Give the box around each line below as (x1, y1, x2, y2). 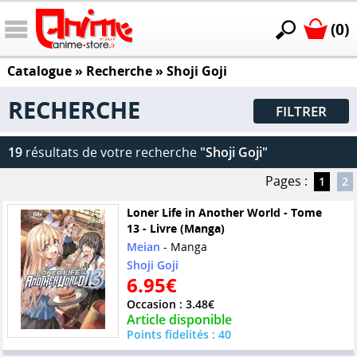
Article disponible (126, 311, 232, 329)
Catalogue (6, 62, 72, 80)
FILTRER (276, 102, 327, 121)
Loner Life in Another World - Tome (126, 205, 322, 221)
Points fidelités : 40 (126, 327, 231, 343)
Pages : (265, 172, 308, 190)
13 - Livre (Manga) (126, 221, 225, 237)
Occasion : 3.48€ (126, 296, 214, 312)
